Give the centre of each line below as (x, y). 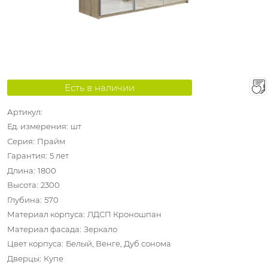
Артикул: (25, 112)
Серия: (21, 141)
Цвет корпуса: (35, 244)
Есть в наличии (99, 88)
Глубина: (25, 200)
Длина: (21, 170)
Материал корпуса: (46, 214)
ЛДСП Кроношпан (124, 214)
